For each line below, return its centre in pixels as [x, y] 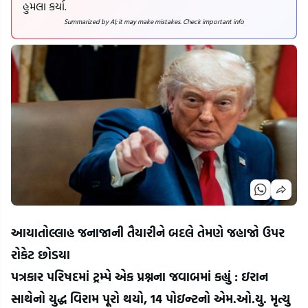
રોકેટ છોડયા [41, 255]
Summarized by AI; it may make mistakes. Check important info [154, 22]
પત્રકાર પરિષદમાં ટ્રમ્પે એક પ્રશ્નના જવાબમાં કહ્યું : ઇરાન [140, 277]
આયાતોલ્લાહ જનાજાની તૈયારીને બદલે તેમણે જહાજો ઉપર [148, 233]
